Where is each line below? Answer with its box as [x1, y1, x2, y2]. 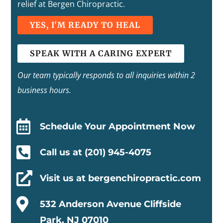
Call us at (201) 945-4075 [39, 146, 151, 158]
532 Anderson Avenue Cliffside [39, 198, 181, 210]
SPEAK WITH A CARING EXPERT [29, 48, 172, 58]
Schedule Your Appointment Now [39, 120, 195, 132]
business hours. [17, 84, 71, 96]
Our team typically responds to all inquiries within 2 [17, 69, 195, 81]
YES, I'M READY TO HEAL [29, 20, 140, 30]
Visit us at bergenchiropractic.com [39, 172, 201, 184]
